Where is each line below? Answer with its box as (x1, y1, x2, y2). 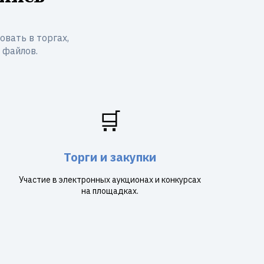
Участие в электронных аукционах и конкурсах (18, 174, 201, 185)
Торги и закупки (63, 149, 156, 165)
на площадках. (81, 186, 138, 196)
